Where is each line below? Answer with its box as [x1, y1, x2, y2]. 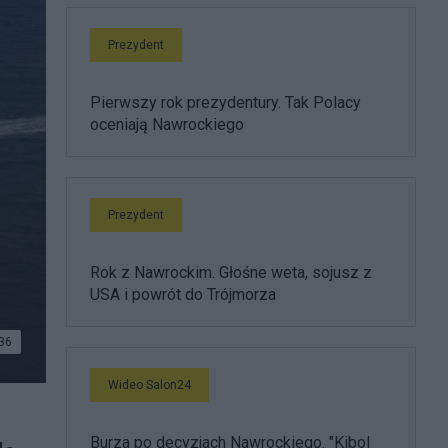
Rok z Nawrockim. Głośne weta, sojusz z [90, 263, 372, 282]
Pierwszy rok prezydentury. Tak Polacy [90, 93, 361, 112]
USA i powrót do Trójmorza [90, 285, 276, 304]
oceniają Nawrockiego [90, 115, 244, 134]
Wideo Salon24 [108, 378, 191, 392]
